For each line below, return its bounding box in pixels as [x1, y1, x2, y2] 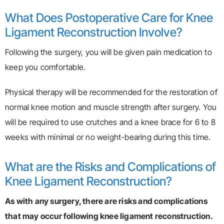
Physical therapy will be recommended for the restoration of [5, 87, 217, 97]
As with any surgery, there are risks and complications [5, 196, 207, 206]
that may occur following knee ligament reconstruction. [5, 211, 212, 221]
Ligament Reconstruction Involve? [5, 25, 182, 40]
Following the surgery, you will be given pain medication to [5, 47, 212, 57]
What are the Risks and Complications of [5, 159, 216, 174]
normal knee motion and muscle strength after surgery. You [5, 102, 217, 112]
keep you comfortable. [5, 62, 88, 72]
